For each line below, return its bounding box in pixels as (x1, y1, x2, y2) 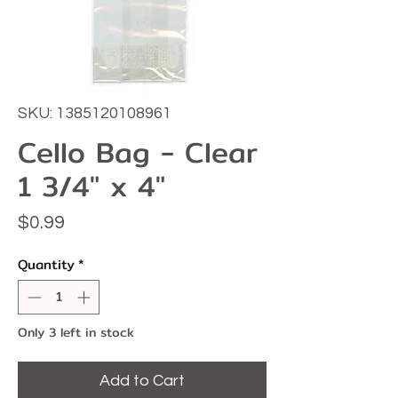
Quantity (18, 254, 75, 275)
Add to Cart (99, 371, 185, 389)
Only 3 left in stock (18, 322, 134, 342)
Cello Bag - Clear (18, 130, 258, 175)
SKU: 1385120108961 (18, 105, 171, 123)
